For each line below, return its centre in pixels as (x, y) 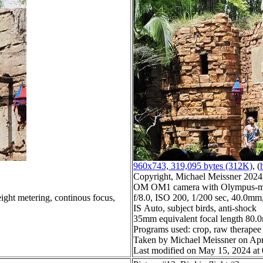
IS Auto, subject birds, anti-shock (195, 208)
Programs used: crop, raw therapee (197, 230)
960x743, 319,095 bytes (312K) (193, 166)
